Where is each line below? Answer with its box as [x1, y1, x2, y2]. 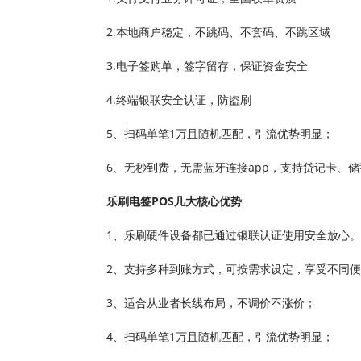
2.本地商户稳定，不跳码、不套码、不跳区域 [106, 24, 330, 39]
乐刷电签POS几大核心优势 [106, 193, 242, 209]
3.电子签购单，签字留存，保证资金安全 [106, 58, 308, 73]
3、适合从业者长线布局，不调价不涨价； [106, 295, 316, 310]
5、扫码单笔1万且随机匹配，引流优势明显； [106, 126, 334, 141]
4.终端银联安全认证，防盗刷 [106, 92, 251, 107]
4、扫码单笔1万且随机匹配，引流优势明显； [106, 329, 334, 344]
